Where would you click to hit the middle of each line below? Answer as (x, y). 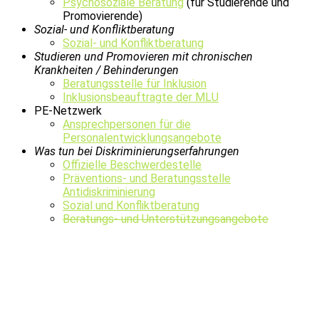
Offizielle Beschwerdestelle (132, 164)
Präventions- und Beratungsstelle (147, 178)
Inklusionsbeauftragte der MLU (141, 97)
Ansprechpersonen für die (127, 124)
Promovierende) (103, 16)
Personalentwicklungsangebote (142, 137)
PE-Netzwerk (68, 110)
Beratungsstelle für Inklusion (135, 83)
